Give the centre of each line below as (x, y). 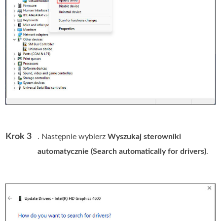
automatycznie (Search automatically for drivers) (122, 152)
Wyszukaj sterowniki (145, 137)
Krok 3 (19, 137)
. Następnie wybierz (73, 137)
